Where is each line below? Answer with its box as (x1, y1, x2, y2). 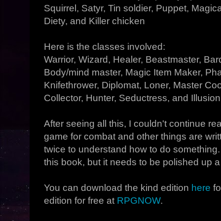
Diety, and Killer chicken (44, 16, 146, 26)
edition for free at (44, 195, 117, 206)
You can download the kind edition (44, 183, 192, 193)
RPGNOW (117, 195, 161, 206)
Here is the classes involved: (44, 41, 166, 52)
